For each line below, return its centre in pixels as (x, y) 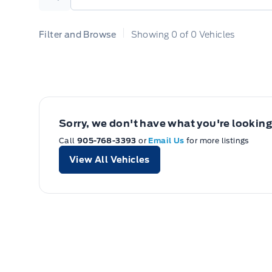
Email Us (168, 140)
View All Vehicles (110, 159)
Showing (151, 34)
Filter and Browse (79, 34)
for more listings (218, 140)
